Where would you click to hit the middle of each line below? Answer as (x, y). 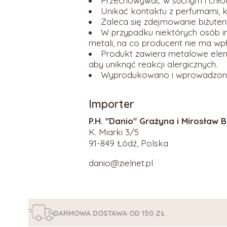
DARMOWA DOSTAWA (91, 213)
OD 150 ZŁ (147, 213)
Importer (111, 104)
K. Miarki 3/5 (113, 132)
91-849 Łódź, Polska (128, 143)
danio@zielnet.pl (121, 163)
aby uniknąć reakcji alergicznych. (153, 64)
